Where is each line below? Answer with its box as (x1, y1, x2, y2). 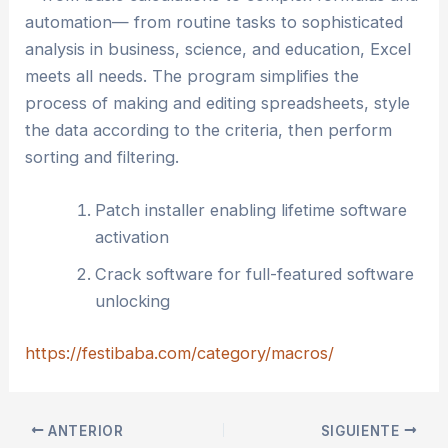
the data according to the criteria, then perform (25, 120, 393, 141)
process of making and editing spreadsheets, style (25, 93, 411, 114)
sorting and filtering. (25, 147, 180, 168)
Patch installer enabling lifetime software (94, 200, 407, 221)
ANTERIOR (44, 422, 124, 439)
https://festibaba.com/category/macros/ (25, 343, 335, 364)
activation (94, 227, 169, 248)
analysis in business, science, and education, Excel (25, 39, 412, 60)
